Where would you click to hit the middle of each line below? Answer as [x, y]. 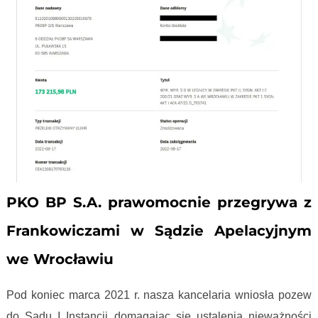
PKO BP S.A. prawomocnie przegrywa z [159, 203]
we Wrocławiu [62, 259]
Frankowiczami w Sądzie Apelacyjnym [159, 231]
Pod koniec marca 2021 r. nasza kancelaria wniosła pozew [159, 295]
